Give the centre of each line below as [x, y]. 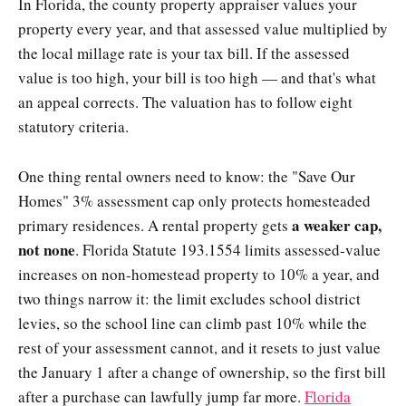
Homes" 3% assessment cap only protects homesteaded [194, 200]
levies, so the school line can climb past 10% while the [193, 323]
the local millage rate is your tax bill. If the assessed [184, 53]
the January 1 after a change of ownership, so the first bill [202, 372]
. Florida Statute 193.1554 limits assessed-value [228, 249]
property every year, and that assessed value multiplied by [203, 29]
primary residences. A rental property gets [155, 225]
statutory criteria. [73, 127]
